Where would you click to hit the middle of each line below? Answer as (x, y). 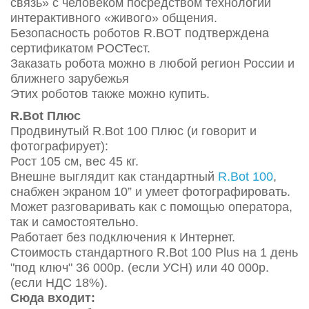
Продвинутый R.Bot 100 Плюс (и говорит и (133, 131)
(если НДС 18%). (59, 283)
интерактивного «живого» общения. (114, 18)
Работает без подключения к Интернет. (123, 237)
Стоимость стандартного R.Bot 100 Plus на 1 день (154, 252)
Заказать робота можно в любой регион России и (152, 63)
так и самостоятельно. (74, 222)
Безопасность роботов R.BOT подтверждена (140, 33)
